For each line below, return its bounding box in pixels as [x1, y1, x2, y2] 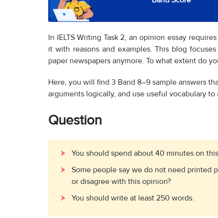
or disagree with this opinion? [72, 177, 171, 187]
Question [48, 112, 102, 129]
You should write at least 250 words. [72, 193, 194, 203]
